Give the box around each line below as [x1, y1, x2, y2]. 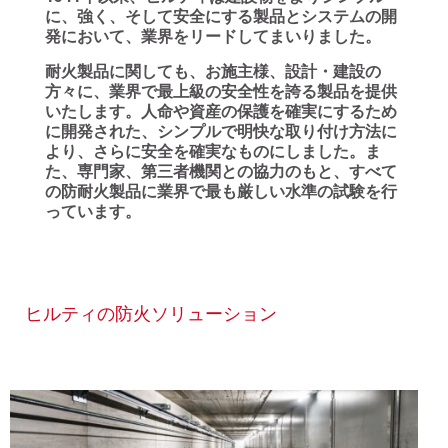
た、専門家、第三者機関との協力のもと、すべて [45, 161, 397, 182]
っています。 [45, 201, 141, 222]
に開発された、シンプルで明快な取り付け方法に [45, 121, 397, 142]
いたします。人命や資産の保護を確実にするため [45, 101, 397, 122]
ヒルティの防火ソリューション [25, 302, 277, 324]
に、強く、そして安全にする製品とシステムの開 [45, 6, 397, 27]
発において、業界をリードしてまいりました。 [45, 26, 381, 47]
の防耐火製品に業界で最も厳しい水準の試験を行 [45, 181, 397, 202]
